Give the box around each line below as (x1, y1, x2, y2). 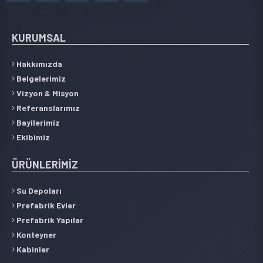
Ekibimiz (15, 131, 50, 142)
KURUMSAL (12, 31, 66, 44)
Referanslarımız (15, 102, 80, 113)
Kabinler (15, 244, 49, 254)
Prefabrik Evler (15, 200, 76, 210)
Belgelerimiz (15, 73, 66, 83)
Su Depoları (15, 185, 62, 195)
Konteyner (15, 229, 56, 240)
